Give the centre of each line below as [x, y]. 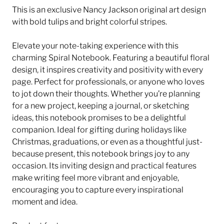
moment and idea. [45, 202]
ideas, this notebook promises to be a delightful [99, 118]
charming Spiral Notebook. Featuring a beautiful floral [111, 58]
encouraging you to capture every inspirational [98, 190]
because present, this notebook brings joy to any [101, 154]
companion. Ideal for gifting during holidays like [99, 130]
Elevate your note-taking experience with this [95, 46]
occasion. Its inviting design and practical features [104, 166]
